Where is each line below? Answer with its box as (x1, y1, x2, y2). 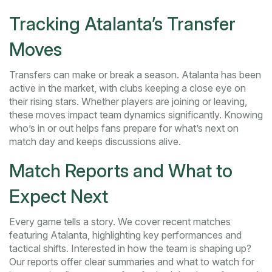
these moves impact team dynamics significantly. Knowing (9, 109, 263, 121)
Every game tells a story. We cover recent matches (9, 216, 231, 228)
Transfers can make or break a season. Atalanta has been (9, 69, 261, 81)
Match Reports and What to (9, 160, 233, 182)
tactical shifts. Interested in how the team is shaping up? (9, 242, 251, 255)
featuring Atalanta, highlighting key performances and (9, 229, 242, 242)
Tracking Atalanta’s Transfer (9, 13, 236, 35)
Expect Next (9, 185, 108, 208)
